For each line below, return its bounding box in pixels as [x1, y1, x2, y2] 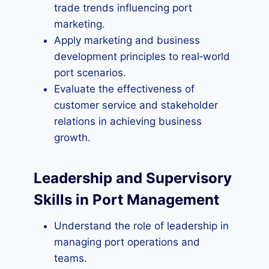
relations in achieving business [54, 115, 202, 127]
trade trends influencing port [54, 2, 192, 14]
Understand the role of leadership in [54, 220, 229, 232]
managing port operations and [54, 236, 200, 248]
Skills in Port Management [34, 191, 219, 208]
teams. [54, 252, 87, 264]
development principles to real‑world [54, 50, 230, 62]
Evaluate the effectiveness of [54, 83, 195, 95]
